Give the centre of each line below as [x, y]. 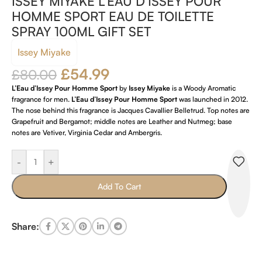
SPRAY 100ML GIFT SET [81, 32]
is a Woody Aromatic [203, 88]
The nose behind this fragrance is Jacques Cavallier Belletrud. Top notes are [131, 111]
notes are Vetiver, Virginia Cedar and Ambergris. [87, 133]
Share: [25, 226]
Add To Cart [119, 187]
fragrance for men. [42, 99]
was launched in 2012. [213, 99]
